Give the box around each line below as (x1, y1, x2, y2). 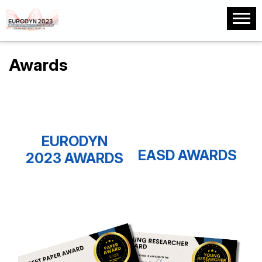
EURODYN (42, 133, 108, 150)
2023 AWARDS (26, 150, 123, 167)
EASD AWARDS (138, 147, 237, 164)
